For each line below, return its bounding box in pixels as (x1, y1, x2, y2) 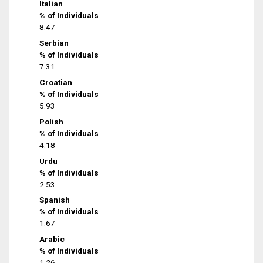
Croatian (39, 77, 73, 87)
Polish (39, 116, 64, 126)
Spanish (39, 195, 70, 205)
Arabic (39, 234, 65, 244)
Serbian (39, 38, 69, 48)
